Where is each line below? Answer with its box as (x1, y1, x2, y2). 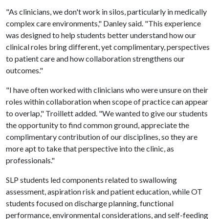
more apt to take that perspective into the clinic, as (6, 144, 174, 153)
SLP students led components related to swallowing (6, 175, 177, 184)
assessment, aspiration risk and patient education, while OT (6, 187, 202, 196)
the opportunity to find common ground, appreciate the (6, 120, 189, 130)
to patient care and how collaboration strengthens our (6, 54, 185, 63)
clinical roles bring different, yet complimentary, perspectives (6, 42, 210, 51)
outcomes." (6, 66, 43, 75)
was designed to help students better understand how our (6, 30, 196, 40)
